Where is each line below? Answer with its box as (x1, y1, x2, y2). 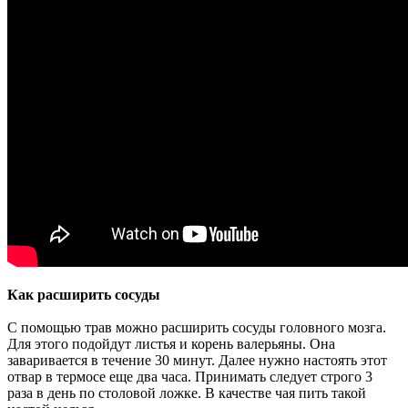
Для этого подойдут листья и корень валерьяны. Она (7, 335, 335, 352)
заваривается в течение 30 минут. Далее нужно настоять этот (7, 352, 387, 368)
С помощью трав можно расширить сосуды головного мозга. (7, 319, 386, 335)
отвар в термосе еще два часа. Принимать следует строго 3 (7, 368, 372, 384)
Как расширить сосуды (7, 286, 160, 302)
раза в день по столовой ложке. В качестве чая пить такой (7, 384, 366, 401)
